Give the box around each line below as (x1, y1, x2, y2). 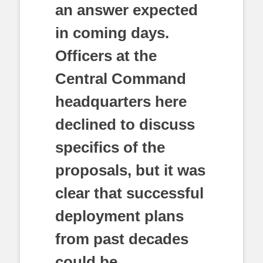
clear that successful (55, 184, 204, 202)
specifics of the (55, 139, 165, 156)
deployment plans (55, 207, 184, 225)
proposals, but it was (55, 161, 205, 179)
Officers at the (55, 47, 157, 65)
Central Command (55, 70, 186, 87)
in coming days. (55, 24, 169, 42)
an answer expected (55, 1, 198, 19)
